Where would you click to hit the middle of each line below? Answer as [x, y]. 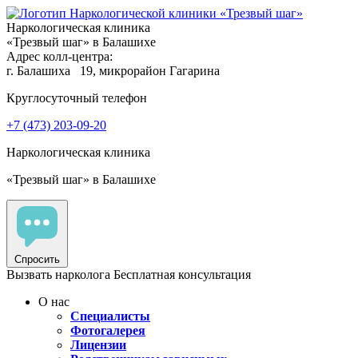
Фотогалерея [108, 330]
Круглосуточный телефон [77, 98]
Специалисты [110, 316]
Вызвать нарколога [58, 274]
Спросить [37, 259]
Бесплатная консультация [182, 274]
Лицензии [98, 345]
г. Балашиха [42, 71]
